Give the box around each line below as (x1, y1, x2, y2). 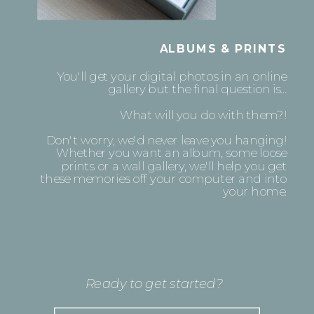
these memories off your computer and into (40, 170, 287, 186)
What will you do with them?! (119, 107, 287, 122)
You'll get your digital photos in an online (57, 68, 287, 83)
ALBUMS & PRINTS (159, 41, 287, 55)
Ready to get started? (85, 274, 223, 291)
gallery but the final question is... (108, 81, 287, 97)
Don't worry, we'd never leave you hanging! (46, 132, 287, 147)
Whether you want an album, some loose (55, 145, 287, 161)
